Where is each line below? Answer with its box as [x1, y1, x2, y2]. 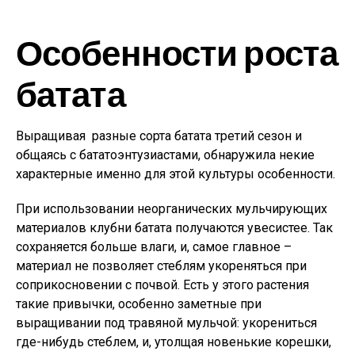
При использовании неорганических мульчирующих [16, 201, 327, 216]
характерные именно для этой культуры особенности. [16, 166, 335, 181]
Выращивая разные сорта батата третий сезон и [16, 128, 302, 143]
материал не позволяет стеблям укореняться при [16, 258, 307, 273]
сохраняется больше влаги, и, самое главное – [16, 239, 292, 254]
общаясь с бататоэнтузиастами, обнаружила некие [16, 147, 315, 162]
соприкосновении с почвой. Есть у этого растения [16, 277, 309, 292]
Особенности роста [16, 31, 338, 73]
